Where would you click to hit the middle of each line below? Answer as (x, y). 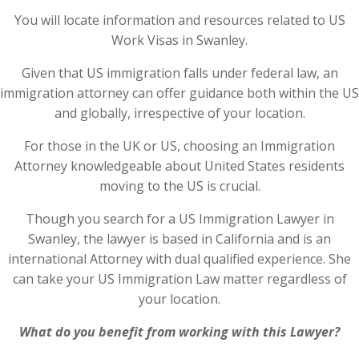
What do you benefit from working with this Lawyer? (179, 332)
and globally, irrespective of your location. (179, 113)
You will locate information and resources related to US (179, 20)
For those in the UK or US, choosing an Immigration (179, 146)
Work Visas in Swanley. (179, 40)
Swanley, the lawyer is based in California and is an (179, 239)
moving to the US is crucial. (179, 186)
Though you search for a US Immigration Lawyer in (179, 219)
